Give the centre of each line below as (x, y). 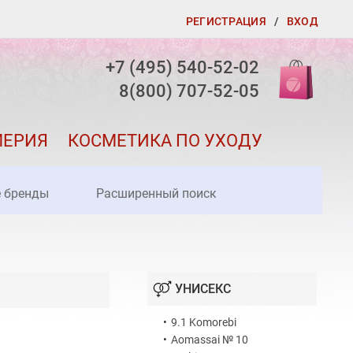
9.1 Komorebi (204, 323)
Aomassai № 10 (210, 340)
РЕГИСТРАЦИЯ (226, 21)
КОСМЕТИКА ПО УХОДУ (165, 141)
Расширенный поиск (157, 194)
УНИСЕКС (203, 289)
